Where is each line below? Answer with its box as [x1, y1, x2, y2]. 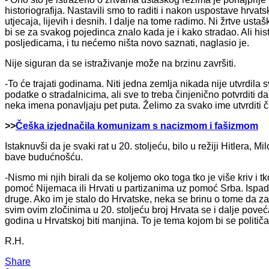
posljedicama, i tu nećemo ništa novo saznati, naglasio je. [5, 37, 249, 48]
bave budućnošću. [5, 151, 83, 162]
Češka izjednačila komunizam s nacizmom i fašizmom [16, 120, 258, 131]
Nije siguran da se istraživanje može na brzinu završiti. [5, 58, 236, 68]
